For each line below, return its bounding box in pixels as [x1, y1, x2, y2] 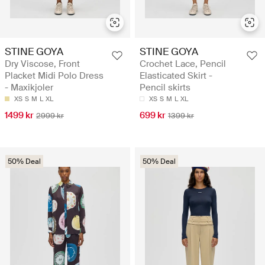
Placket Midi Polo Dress [5, 70, 104, 82]
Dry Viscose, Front [5, 58, 80, 70]
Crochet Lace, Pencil [140, 58, 226, 70]
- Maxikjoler [5, 82, 53, 94]
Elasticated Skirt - [140, 70, 212, 82]
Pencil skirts [140, 82, 190, 94]
